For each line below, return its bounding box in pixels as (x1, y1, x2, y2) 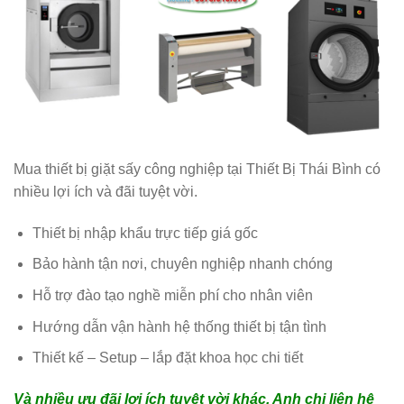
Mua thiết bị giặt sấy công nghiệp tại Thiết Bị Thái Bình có (14, 161, 381, 178)
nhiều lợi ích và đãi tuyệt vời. (14, 184, 197, 200)
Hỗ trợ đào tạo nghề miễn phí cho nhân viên (32, 288, 313, 304)
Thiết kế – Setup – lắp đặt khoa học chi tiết (32, 350, 303, 366)
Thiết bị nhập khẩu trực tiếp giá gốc (32, 225, 258, 241)
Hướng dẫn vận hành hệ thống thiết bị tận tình (32, 318, 326, 335)
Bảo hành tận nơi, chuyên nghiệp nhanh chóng (32, 256, 333, 272)
